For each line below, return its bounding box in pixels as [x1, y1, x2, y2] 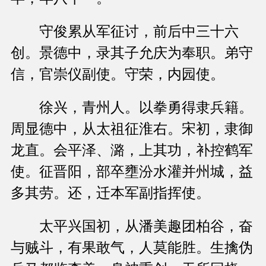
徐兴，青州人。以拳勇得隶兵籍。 [11, 100, 253, 116]
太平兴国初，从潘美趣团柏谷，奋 [11, 218, 253, 235]
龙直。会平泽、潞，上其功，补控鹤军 [11, 142, 253, 159]
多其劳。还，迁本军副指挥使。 [11, 185, 210, 201]
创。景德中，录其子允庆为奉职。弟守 [11, 45, 253, 61]
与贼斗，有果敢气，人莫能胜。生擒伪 [11, 240, 253, 256]
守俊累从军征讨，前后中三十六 [11, 24, 239, 40]
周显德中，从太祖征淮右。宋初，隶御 [11, 121, 253, 137]
